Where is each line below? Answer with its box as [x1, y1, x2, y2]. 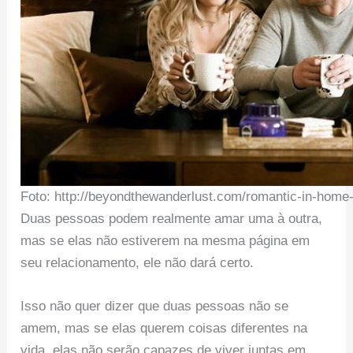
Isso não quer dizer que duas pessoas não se [20, 299, 289, 314]
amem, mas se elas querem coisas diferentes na [20, 321, 308, 336]
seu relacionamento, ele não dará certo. [20, 255, 255, 270]
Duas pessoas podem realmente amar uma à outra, [20, 210, 323, 226]
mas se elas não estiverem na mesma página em [20, 232, 310, 248]
